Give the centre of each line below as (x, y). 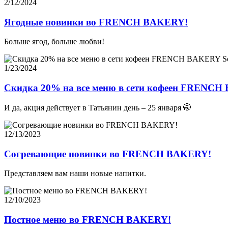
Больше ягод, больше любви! (54, 42)
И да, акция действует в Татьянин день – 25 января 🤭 (98, 107)
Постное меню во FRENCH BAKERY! (88, 219)
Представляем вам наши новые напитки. (75, 174)
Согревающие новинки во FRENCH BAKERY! (108, 154)
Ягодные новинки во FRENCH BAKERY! (96, 22)
